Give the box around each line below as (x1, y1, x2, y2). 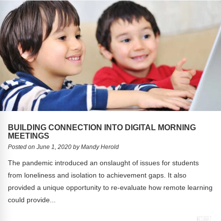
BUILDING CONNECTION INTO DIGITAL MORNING (8, 122, 196, 132)
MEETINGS (8, 131, 50, 140)
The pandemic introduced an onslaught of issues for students (8, 158, 199, 167)
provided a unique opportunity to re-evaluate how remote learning (8, 183, 213, 191)
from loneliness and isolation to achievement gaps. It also (8, 171, 187, 179)
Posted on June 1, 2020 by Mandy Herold (8, 143, 119, 150)
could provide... (8, 195, 56, 204)
